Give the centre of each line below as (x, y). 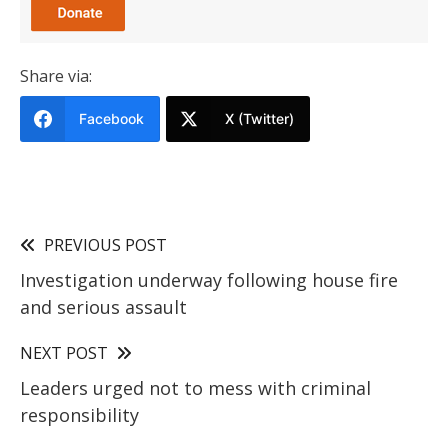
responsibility (79, 414)
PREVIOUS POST (105, 244)
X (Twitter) (259, 118)
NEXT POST (64, 352)
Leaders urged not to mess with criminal (195, 387)
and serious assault (103, 306)
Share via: (56, 75)
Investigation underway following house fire (209, 279)
